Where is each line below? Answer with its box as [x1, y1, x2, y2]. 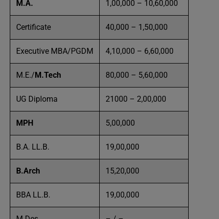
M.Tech [35, 70, 61, 80]
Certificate [16, 22, 51, 32]
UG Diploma [16, 94, 58, 104]
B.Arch [16, 166, 40, 175]
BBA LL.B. [16, 190, 50, 199]
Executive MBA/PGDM [16, 46, 93, 56]
